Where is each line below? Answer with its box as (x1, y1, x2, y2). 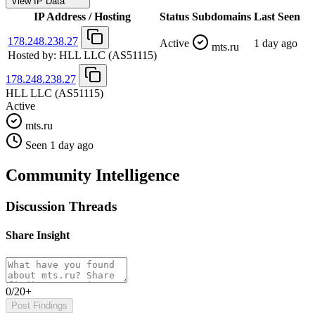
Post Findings (11, 300, 67, 311)
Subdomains (192, 11, 251, 23)
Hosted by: (8, 49, 56, 62)
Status (160, 11, 189, 23)
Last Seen (254, 11, 300, 23)
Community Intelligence (6, 166, 180, 185)
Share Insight (6, 229, 70, 242)
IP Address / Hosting (34, 11, 131, 23)
